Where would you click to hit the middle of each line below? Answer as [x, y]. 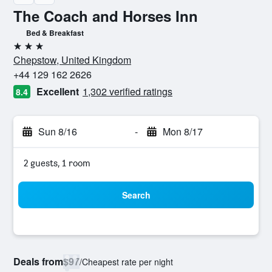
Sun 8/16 [58, 131]
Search [136, 195]
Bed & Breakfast [55, 33]
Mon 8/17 [182, 131]
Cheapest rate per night [127, 262]
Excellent [58, 91]
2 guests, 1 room [57, 163]
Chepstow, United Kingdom [72, 60]
